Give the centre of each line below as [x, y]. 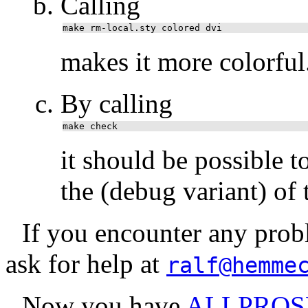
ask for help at [86, 264]
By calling [117, 104]
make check [90, 126]
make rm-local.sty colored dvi [142, 28]
